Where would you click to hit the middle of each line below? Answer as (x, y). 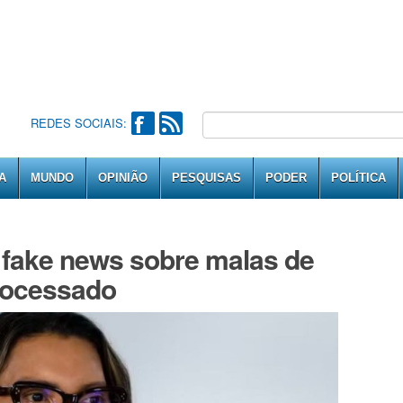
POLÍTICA (358, 178)
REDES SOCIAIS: (78, 123)
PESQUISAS (206, 178)
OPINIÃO (123, 178)
